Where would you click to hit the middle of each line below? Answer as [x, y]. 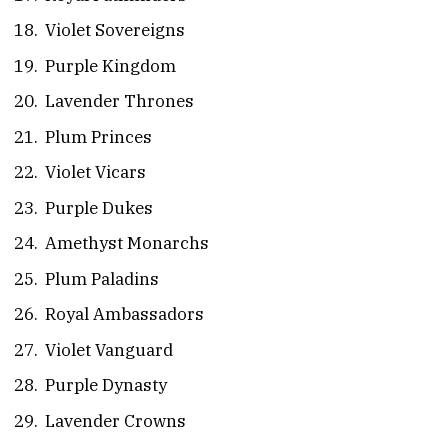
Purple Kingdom [110, 65]
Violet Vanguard [109, 349]
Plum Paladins [102, 278]
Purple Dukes [99, 207]
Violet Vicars [95, 172]
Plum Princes [98, 136]
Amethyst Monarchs [127, 243]
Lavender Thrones [119, 101]
